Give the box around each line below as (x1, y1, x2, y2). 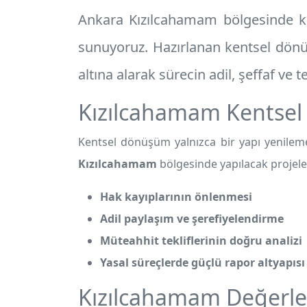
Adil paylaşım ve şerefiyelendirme (100, 211, 284, 226)
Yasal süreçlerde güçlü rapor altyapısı (100, 255, 305, 270)
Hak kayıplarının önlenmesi (100, 189, 252, 204)
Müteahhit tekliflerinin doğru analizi (100, 233, 302, 248)
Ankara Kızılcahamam (78, 10, 218, 29)
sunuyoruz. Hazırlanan (78, 38, 225, 56)
